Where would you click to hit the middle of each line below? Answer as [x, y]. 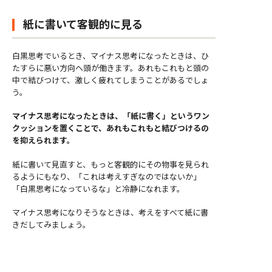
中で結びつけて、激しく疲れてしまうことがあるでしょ [110, 80]
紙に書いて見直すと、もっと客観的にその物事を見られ [110, 164]
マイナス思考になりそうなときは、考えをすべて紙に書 [110, 212]
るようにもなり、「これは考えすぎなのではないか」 [107, 176]
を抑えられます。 [43, 140]
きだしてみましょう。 [51, 225]
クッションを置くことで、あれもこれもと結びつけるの [110, 128]
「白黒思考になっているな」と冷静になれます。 [98, 188]
